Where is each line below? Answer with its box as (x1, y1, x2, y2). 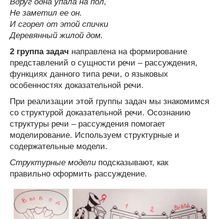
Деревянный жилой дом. (10, 30, 103, 40)
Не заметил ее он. (10, 8, 82, 18)
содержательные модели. (10, 141, 108, 151)
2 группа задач (10, 46, 69, 56)
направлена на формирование (69, 46, 187, 56)
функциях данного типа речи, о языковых (10, 69, 168, 79)
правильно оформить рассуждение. (10, 169, 147, 178)
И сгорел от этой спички (10, 19, 108, 29)
